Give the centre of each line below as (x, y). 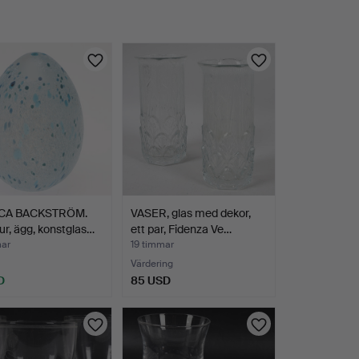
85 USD (150, 281)
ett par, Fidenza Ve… (181, 230)
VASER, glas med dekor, (190, 214)
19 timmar (152, 245)
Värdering (151, 264)
